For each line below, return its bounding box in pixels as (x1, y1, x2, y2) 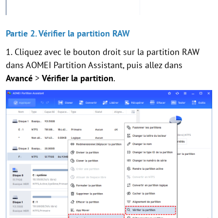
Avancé (6, 72, 33, 84)
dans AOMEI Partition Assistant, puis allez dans (6, 59, 182, 71)
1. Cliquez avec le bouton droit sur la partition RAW (6, 46, 200, 57)
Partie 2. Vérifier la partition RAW (6, 27, 130, 39)
